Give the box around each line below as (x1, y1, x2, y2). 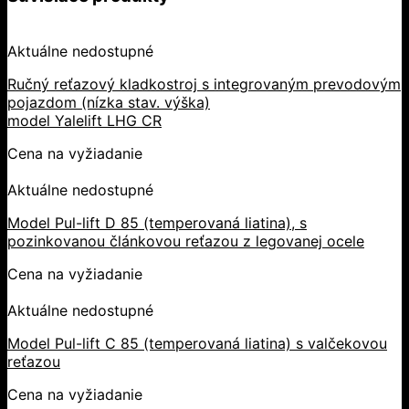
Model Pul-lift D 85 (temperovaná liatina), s (7, 214, 307, 233)
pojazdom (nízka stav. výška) (7, 93, 210, 112)
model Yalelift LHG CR (7, 111, 162, 131)
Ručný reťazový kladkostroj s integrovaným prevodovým (7, 75, 401, 94)
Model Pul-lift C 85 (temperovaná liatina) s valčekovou (7, 334, 387, 353)
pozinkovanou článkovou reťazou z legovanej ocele (7, 232, 364, 251)
